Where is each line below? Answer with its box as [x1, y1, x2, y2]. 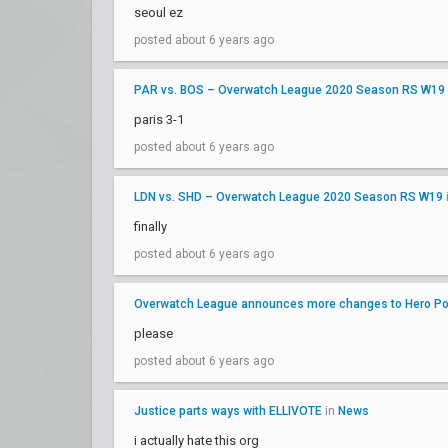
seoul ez [134, 5, 183, 20]
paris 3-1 [134, 112, 184, 127]
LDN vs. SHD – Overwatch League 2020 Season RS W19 [134, 190, 443, 204]
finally [134, 219, 167, 234]
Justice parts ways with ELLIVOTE [134, 404, 322, 418]
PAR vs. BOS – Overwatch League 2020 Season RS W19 [134, 83, 445, 97]
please [134, 326, 173, 341]
